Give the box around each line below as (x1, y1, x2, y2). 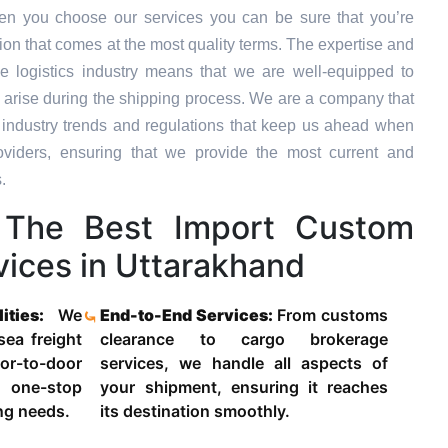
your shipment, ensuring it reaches (100, 377, 389, 398)
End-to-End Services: (100, 305, 278, 326)
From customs (277, 305, 389, 326)
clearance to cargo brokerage (100, 329, 389, 350)
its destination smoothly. (100, 401, 291, 422)
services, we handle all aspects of (100, 353, 389, 374)
